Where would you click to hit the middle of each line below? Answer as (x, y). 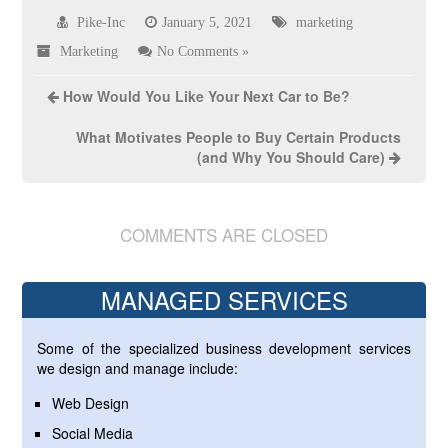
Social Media (93, 433)
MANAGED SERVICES (224, 299)
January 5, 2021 (207, 22)
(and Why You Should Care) (290, 157)
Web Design (91, 403)
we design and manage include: (138, 368)
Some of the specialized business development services (224, 348)
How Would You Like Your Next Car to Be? (207, 96)
